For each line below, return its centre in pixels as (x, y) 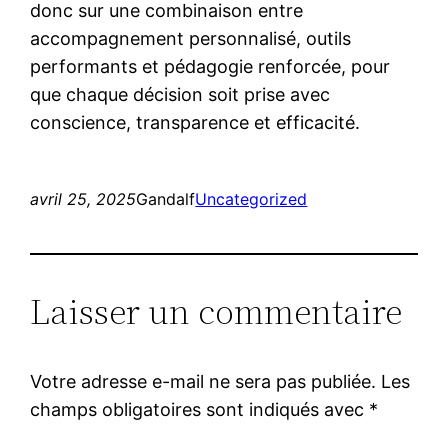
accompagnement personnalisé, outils (191, 38)
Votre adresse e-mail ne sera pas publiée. (203, 381)
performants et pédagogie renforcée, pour (210, 66)
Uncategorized (251, 198)
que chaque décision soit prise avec (180, 94)
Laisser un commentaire (216, 311)
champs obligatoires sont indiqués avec (200, 409)
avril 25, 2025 (83, 198)
